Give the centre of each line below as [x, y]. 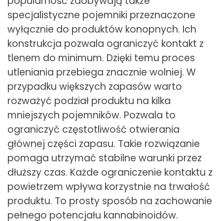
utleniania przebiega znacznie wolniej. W [102, 73]
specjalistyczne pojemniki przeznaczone [101, 15]
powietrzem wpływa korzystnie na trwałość [109, 187]
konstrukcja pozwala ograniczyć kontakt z [106, 44]
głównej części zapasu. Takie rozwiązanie [104, 144]
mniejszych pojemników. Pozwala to [92, 115]
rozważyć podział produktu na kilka [89, 101]
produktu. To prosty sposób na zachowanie [110, 201]
